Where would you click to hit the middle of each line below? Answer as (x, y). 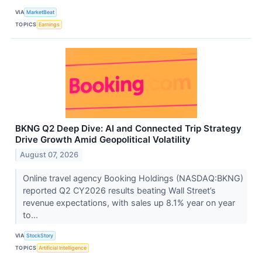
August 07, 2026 (49, 154)
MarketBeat (41, 12)
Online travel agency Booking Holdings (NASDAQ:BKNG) (133, 178)
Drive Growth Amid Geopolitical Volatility (103, 140)
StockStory (40, 236)
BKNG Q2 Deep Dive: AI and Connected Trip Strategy (128, 129)
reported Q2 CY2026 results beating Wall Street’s (119, 190)
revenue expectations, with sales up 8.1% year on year (129, 202)
